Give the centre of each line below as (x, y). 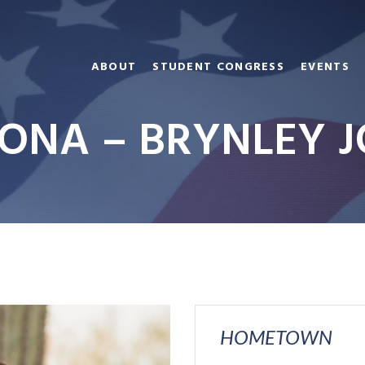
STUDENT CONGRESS (219, 67)
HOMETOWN (276, 337)
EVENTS (325, 67)
